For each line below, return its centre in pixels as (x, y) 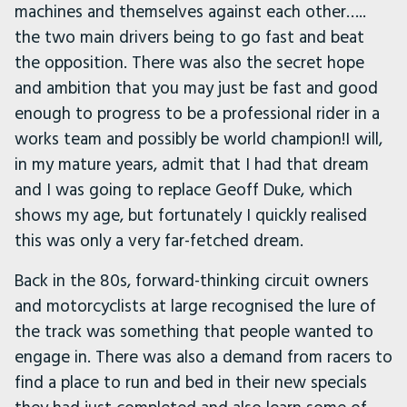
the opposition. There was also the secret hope (189, 63)
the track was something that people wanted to (194, 332)
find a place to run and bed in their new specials (191, 382)
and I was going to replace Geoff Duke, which (184, 190)
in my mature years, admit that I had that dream (192, 164)
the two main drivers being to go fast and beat (189, 37)
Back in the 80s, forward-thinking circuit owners (192, 281)
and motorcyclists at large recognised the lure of (195, 306)
